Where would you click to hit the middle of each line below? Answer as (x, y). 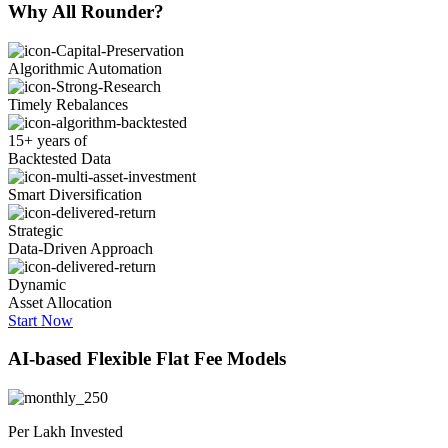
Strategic (35, 230)
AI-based (47, 359)
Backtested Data (59, 158)
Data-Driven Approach (80, 248)
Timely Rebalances (68, 104)
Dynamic (37, 284)
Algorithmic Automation (85, 68)
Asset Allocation (60, 302)
